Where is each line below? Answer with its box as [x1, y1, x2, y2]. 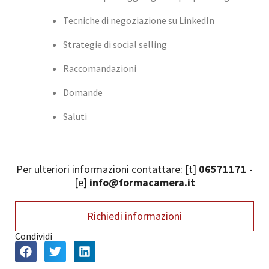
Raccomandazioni [63, 62, 136, 74]
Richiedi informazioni [87, 208, 182, 223]
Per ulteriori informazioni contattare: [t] [16, 162, 199, 176]
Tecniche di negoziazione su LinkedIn [63, 14, 214, 26]
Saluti [63, 110, 87, 122]
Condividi [15, 229, 52, 242]
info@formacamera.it [89, 175, 195, 189]
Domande [63, 86, 103, 98]
